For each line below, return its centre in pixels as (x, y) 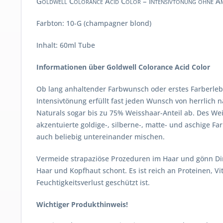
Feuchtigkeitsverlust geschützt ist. (93, 182)
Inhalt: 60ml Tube (66, 45)
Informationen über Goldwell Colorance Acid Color (123, 67)
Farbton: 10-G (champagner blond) (94, 23)
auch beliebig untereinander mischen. (101, 137)
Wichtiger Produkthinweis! (82, 204)
